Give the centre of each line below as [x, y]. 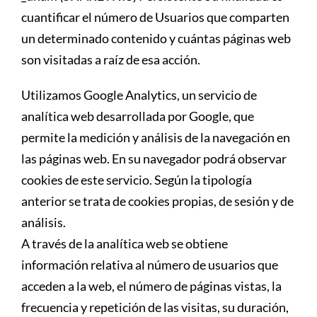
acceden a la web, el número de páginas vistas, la [151, 286]
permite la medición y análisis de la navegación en [156, 137]
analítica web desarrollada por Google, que [138, 116]
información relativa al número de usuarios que [150, 264]
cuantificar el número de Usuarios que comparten [155, 17]
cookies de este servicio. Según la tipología [137, 179]
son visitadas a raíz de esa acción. [111, 59]
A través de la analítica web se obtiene [125, 243]
